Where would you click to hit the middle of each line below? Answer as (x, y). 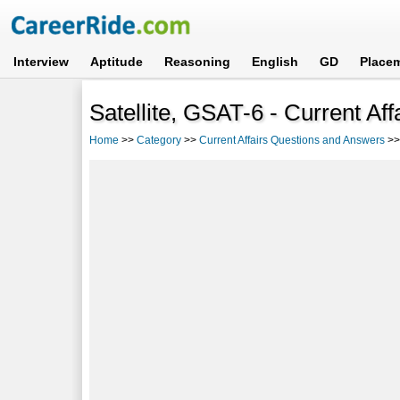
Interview (42, 62)
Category (159, 140)
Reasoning (198, 62)
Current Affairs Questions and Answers (292, 140)
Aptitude (117, 62)
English (275, 62)
